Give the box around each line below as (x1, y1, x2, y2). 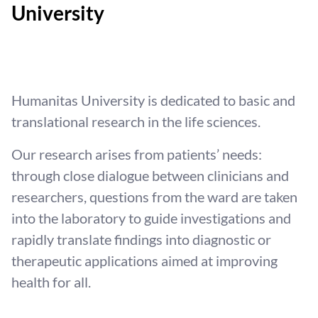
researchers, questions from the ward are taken (11, 188, 297, 205)
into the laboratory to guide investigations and (11, 209, 291, 226)
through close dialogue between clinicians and (11, 167, 289, 184)
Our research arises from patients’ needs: (11, 146, 262, 163)
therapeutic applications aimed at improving (11, 252, 278, 269)
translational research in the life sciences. (11, 113, 261, 130)
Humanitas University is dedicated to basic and (11, 92, 295, 109)
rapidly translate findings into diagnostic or (11, 231, 271, 248)
